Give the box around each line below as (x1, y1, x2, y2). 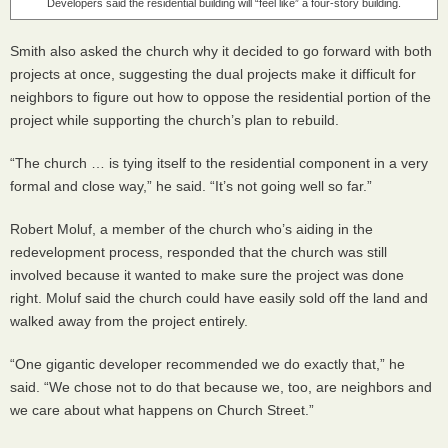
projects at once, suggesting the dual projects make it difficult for (10, 66, 416, 82)
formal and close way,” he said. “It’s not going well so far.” (10, 178, 372, 194)
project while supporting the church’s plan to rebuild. (10, 112, 339, 128)
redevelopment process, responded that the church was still (10, 244, 387, 260)
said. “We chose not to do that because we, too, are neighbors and (10, 379, 432, 395)
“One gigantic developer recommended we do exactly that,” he (10, 356, 405, 372)
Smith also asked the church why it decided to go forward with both (10, 43, 432, 59)
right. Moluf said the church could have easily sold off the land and (10, 290, 428, 306)
